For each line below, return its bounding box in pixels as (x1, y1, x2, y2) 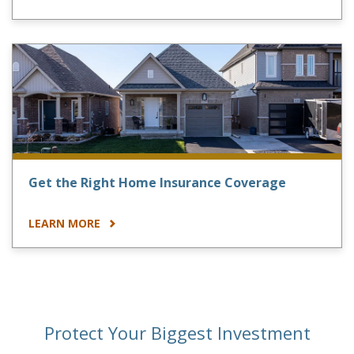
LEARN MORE (28, 216, 104, 232)
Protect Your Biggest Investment (43, 321, 311, 345)
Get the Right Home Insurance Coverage (28, 174, 286, 192)
